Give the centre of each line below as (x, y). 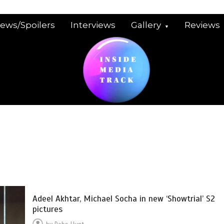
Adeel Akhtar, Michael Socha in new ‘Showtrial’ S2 (124, 199)
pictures (48, 209)
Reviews (202, 25)
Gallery (146, 25)
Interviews (93, 25)
